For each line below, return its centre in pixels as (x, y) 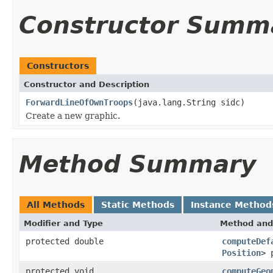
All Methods (56, 204)
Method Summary (137, 164)
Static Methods (138, 204)
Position (241, 253)
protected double (65, 241)
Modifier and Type (63, 223)
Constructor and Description (87, 84)
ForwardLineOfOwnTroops (79, 102)
